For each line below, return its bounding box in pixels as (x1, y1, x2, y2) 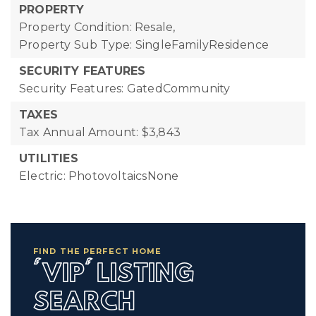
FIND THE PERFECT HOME (33, 246, 162, 256)
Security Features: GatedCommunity (19, 82, 231, 95)
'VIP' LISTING (33, 263, 194, 286)
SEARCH (33, 291, 135, 314)
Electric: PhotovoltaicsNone (19, 169, 179, 183)
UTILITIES (19, 152, 78, 165)
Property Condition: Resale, (19, 20, 176, 34)
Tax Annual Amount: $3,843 (19, 126, 181, 139)
